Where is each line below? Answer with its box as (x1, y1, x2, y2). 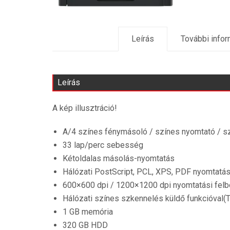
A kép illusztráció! (52, 103, 117, 113)
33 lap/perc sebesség (63, 140, 143, 150)
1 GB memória (63, 207, 113, 217)
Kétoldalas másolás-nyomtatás (63, 154, 175, 164)
